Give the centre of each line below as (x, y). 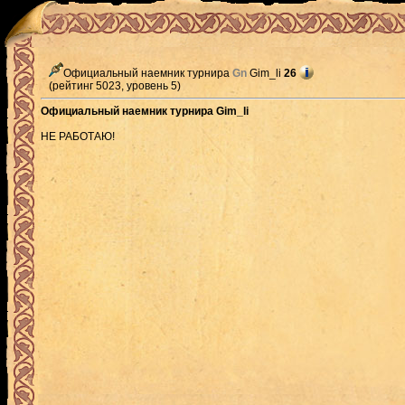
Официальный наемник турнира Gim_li (145, 111)
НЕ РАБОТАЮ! (78, 137)
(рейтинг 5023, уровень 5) (111, 86)
